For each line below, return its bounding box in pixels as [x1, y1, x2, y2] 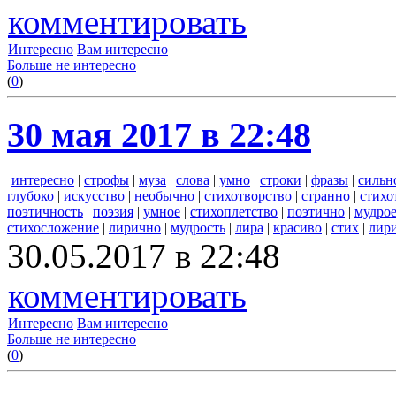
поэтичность [7, 204, 83, 220]
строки [260, 172, 301, 188]
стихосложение [7, 220, 99, 236]
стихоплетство [190, 204, 278, 220]
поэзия [93, 204, 133, 220]
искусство [64, 188, 125, 204]
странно [301, 188, 350, 204]
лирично [109, 220, 161, 236]
